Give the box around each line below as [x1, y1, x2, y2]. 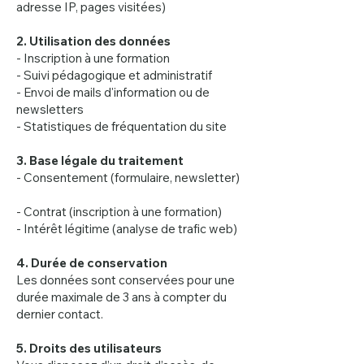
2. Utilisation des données [16, 33, 175, 49]
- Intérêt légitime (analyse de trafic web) [16, 221, 237, 236]
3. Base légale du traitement [16, 153, 188, 168]
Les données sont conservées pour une [16, 272, 235, 288]
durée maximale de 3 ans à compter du [16, 289, 227, 305]
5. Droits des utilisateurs [16, 340, 167, 356]
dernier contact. [16, 306, 103, 322]
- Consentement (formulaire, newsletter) [16, 170, 240, 185]
